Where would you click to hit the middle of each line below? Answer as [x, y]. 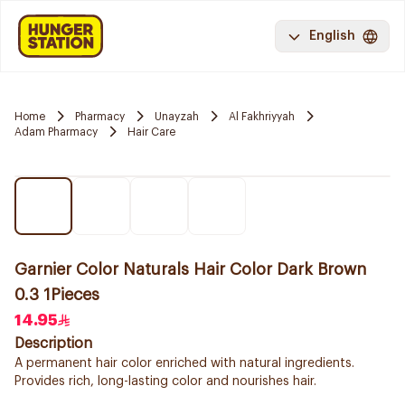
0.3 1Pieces [57, 295]
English [332, 36]
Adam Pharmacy [56, 132]
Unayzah [177, 116]
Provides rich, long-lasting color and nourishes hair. [165, 381]
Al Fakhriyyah [262, 116]
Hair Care [151, 132]
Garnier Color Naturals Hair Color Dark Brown [190, 269]
